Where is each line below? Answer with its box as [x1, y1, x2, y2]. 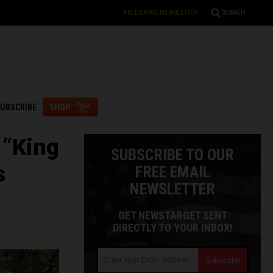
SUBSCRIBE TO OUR [111, 146, 234, 164]
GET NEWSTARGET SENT [118, 209, 227, 222]
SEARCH [222, 9, 246, 16]
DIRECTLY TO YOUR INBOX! [112, 221, 233, 234]
